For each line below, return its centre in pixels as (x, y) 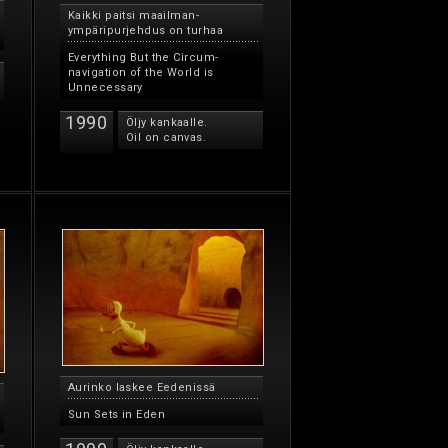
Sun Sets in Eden (117, 414)
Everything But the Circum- (143, 57)
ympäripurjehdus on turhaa (146, 30)
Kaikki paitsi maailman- (134, 15)
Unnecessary (105, 87)
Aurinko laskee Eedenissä (142, 387)
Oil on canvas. (166, 137)
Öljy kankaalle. (167, 122)
